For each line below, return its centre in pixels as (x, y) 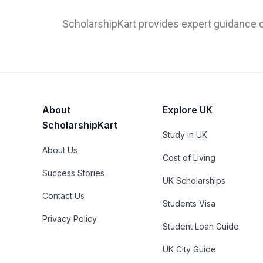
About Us (60, 150)
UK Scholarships (194, 180)
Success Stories (73, 173)
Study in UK (185, 134)
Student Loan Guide (201, 226)
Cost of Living (189, 157)
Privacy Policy (70, 218)
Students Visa (189, 203)
